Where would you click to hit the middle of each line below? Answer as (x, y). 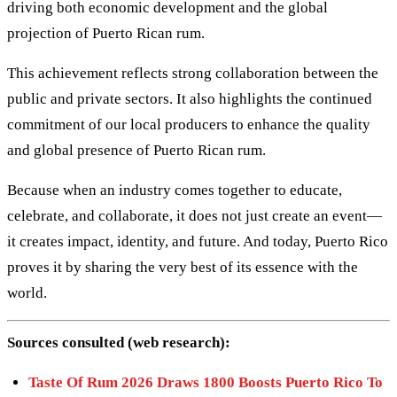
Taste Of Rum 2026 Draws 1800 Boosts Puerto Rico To (206, 382)
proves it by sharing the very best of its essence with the (183, 268)
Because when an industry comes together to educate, (175, 191)
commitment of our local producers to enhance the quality (189, 125)
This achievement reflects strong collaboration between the (193, 74)
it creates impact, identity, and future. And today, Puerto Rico (198, 242)
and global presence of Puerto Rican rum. (136, 151)
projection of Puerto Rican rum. (106, 34)
